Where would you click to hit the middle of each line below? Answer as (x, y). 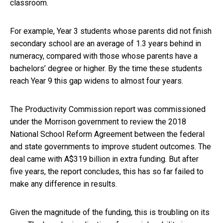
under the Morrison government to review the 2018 (98, 121)
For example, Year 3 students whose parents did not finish (111, 31)
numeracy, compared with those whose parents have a (104, 56)
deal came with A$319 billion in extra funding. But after (104, 159)
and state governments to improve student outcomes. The (111, 146)
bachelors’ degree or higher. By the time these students (106, 68)
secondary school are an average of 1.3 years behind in (106, 43)
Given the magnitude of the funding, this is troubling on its (110, 212)
